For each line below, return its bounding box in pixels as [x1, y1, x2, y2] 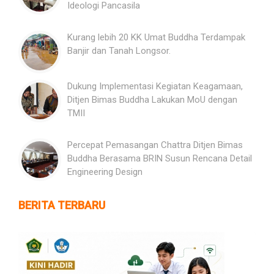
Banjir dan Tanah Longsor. [67, 45, 171, 56]
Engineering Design [67, 166, 143, 177]
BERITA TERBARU [18, 198, 105, 212]
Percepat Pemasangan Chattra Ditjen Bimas [67, 139, 243, 150]
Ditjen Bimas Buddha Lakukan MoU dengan [67, 94, 237, 105]
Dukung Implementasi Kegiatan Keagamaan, [67, 80, 243, 92]
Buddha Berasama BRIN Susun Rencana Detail [67, 152, 252, 164]
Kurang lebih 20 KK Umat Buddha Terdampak [67, 31, 245, 43]
